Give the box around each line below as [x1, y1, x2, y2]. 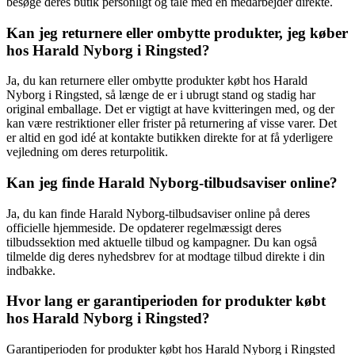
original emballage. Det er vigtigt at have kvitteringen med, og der [6, 102, 334, 116]
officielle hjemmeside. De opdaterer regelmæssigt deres [6, 220, 281, 235]
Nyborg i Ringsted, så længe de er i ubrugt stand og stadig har [6, 88, 315, 102]
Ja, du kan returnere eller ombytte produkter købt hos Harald [6, 74, 307, 88]
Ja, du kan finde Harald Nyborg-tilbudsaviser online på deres [6, 206, 310, 220]
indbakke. [6, 263, 55, 277]
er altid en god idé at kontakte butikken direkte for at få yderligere [6, 131, 333, 145]
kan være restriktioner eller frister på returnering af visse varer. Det [6, 116, 337, 131]
